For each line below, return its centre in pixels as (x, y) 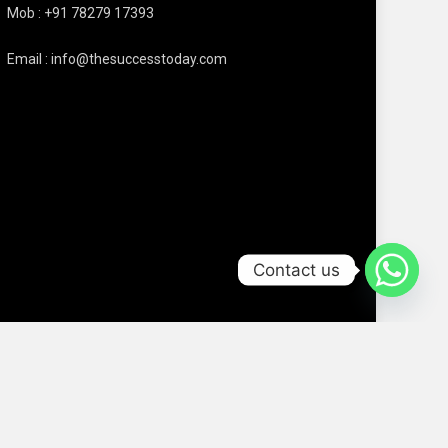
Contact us (296, 269)
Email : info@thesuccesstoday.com (116, 59)
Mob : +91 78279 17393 (80, 13)
